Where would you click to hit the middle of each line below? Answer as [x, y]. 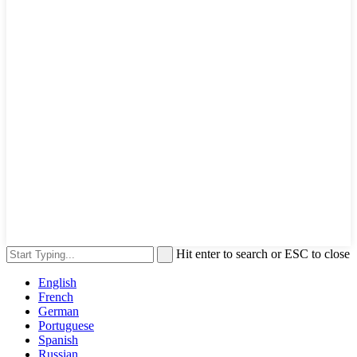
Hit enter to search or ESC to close [263, 253]
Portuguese [66, 325]
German [59, 311]
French [56, 296]
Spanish [58, 339]
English [57, 282]
